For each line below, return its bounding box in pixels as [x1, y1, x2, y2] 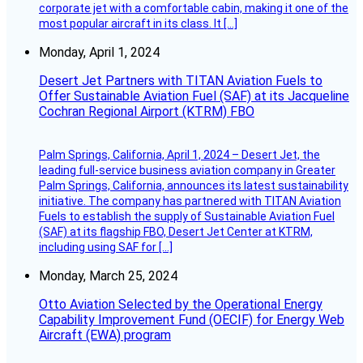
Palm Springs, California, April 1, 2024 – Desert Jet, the [39, 147, 320, 161]
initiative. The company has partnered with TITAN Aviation [39, 194, 341, 207]
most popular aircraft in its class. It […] [39, 16, 237, 30]
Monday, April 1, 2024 [39, 44, 160, 60]
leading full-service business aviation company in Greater [39, 163, 335, 177]
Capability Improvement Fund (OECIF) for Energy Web [39, 311, 344, 327]
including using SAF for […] [39, 240, 173, 254]
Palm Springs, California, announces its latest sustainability [39, 178, 348, 192]
